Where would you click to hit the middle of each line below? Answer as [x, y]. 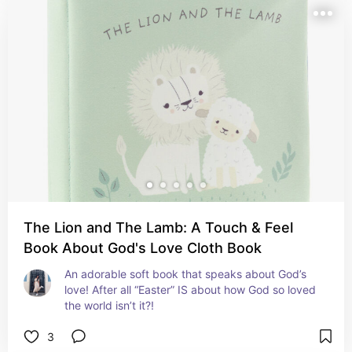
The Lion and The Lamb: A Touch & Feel [158, 227]
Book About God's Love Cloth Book [143, 248]
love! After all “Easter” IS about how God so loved [190, 290]
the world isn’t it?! [109, 305]
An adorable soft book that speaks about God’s [185, 274]
